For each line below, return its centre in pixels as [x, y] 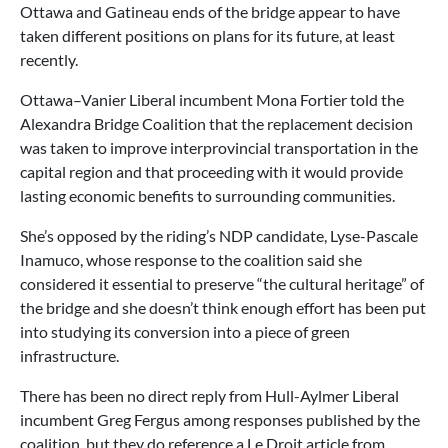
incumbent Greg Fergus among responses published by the [220, 419]
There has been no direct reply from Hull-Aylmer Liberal [209, 395]
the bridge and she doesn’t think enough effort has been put [223, 307]
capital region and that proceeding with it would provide [211, 171]
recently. [49, 59]
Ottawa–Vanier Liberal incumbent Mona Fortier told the [212, 99]
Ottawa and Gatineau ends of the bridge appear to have [210, 11]
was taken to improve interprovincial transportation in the [219, 147]
